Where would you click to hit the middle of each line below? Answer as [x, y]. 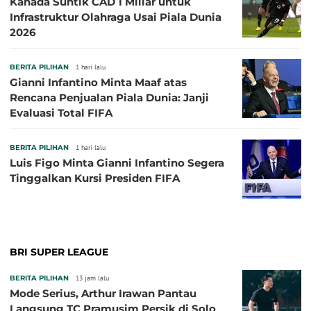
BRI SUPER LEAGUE [59, 252]
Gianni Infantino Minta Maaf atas [98, 82]
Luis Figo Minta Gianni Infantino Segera [117, 162]
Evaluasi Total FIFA [61, 112]
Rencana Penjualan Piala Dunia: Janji [109, 97]
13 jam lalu [92, 278]
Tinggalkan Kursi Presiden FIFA [95, 178]
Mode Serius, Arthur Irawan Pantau [103, 293]
